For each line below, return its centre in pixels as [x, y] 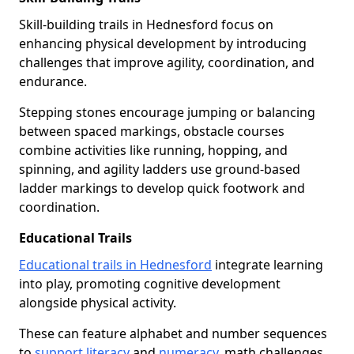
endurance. [53, 81]
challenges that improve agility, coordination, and [167, 62]
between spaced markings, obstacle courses [152, 131]
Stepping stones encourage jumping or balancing [167, 112]
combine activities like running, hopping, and [153, 150]
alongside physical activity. [98, 303]
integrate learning [267, 265]
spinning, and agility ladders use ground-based [160, 169]
